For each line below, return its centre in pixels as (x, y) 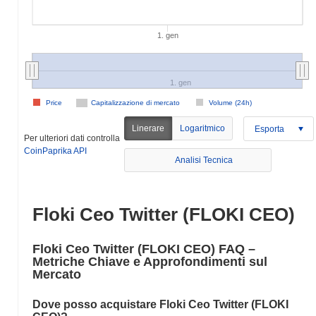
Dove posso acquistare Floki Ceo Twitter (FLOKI (160, 304)
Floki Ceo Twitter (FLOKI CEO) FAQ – (144, 249)
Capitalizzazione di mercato (135, 103)
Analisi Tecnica (204, 160)
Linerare (148, 128)
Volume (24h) (230, 103)
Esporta (270, 129)
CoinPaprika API (55, 151)
